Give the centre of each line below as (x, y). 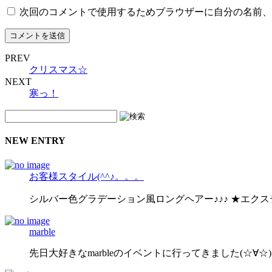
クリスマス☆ (58, 70)
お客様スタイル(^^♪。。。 (87, 176)
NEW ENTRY (35, 141)
